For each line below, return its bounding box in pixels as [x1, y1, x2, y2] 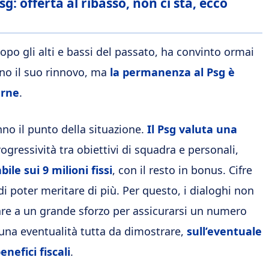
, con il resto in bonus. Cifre [112, 162, 252, 177]
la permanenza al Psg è [110, 64, 235, 79]
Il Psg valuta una [147, 121, 237, 136]
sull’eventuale [187, 223, 262, 238]
